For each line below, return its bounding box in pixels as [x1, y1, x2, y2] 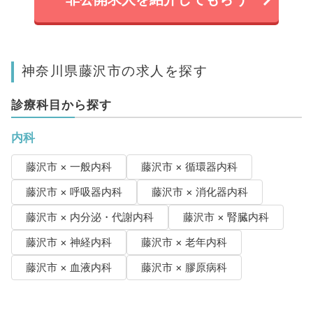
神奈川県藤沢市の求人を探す [21, 62, 208, 80]
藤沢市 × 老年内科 [140, 236, 227, 249]
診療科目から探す [10, 98, 112, 112]
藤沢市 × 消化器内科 [151, 186, 248, 199]
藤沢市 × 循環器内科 [140, 161, 238, 174]
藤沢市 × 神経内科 [25, 236, 112, 249]
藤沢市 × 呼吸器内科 [25, 186, 122, 199]
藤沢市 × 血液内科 [25, 261, 112, 275]
